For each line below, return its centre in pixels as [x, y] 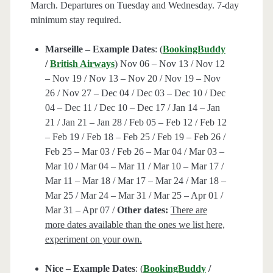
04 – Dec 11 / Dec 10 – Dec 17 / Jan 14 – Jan [132, 108]
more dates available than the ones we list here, [135, 225]
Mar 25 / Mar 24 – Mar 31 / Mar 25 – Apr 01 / [134, 196]
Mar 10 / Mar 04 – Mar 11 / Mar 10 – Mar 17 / [134, 166]
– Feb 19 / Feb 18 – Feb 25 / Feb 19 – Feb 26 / [135, 137]
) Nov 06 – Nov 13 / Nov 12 [169, 64]
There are [189, 210]
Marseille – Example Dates [100, 49]
